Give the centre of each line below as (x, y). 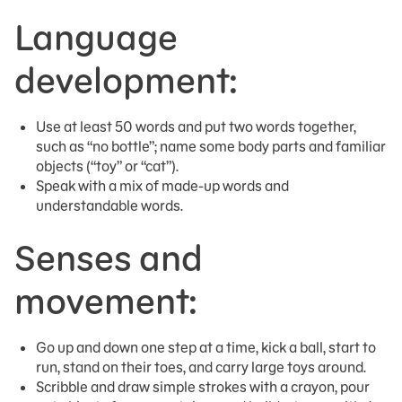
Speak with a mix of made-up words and (162, 186)
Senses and (109, 258)
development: (126, 80)
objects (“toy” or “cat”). (107, 166)
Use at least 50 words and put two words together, (196, 127)
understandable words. (109, 205)
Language (96, 37)
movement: (105, 301)
